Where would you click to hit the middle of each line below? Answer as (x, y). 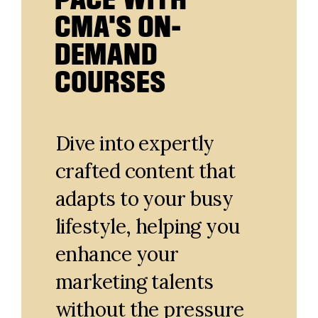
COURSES (111, 82)
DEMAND (107, 54)
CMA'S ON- (119, 26)
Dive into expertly (135, 143)
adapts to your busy (144, 199)
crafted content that (146, 171)
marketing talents (135, 282)
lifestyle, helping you (148, 226)
